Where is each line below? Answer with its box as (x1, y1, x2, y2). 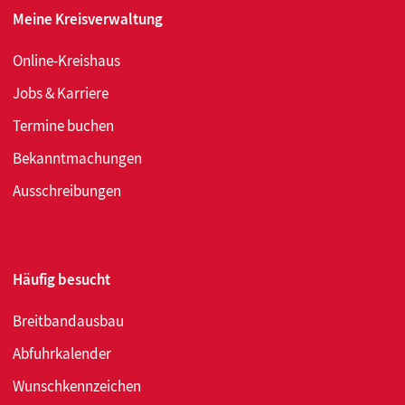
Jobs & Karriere (13, 83, 108, 104)
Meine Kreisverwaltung (13, 9, 163, 30)
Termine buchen (13, 116, 114, 137)
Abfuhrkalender (13, 344, 111, 364)
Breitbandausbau (13, 311, 124, 332)
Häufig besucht (13, 269, 110, 290)
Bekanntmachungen (13, 148, 142, 169)
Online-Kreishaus (13, 51, 120, 71)
